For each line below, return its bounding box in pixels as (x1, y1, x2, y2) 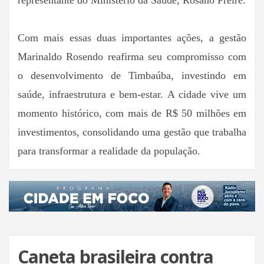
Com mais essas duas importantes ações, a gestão (18, 32, 246, 44)
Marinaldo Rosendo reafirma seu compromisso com (18, 51, 246, 63)
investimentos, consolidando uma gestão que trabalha (18, 126, 246, 138)
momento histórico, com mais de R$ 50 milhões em (18, 107, 246, 120)
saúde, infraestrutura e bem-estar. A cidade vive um (18, 88, 246, 101)
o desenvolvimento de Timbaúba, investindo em (18, 70, 246, 82)
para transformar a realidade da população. (18, 145, 200, 157)
